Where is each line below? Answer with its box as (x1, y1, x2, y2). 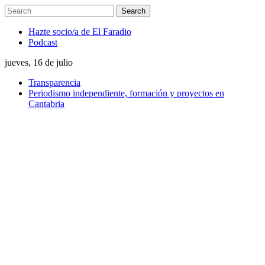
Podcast (28, 37, 57, 47)
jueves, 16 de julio (5, 57, 73, 67)
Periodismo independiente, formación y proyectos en (28, 88, 224, 98)
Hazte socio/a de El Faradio (28, 27, 131, 37)
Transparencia (28, 77, 80, 88)
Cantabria (28, 99, 64, 109)
